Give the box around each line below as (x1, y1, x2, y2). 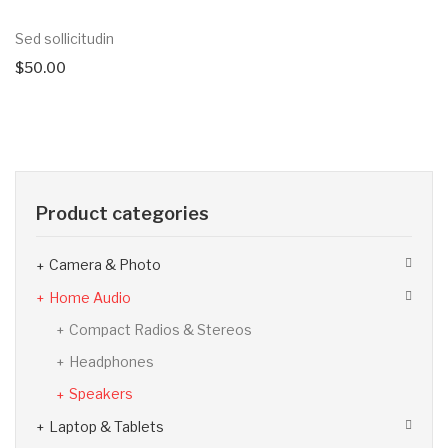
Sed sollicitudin (15, 30, 114, 48)
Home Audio (49, 288, 131, 306)
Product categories (36, 203, 209, 225)
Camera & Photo (49, 256, 161, 274)
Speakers (69, 385, 133, 403)
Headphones (69, 353, 154, 371)
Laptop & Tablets (49, 417, 164, 435)
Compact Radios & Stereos (69, 320, 252, 338)
